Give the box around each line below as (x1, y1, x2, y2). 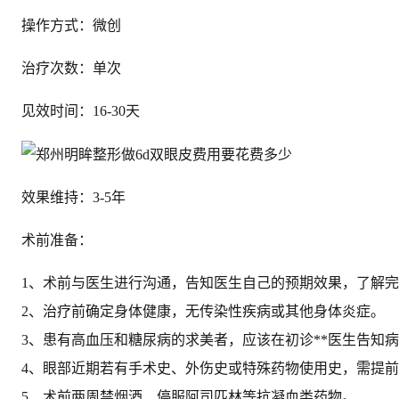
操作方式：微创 (21, 17, 121, 33)
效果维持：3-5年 (21, 189, 126, 205)
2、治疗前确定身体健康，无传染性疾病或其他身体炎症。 (21, 303, 385, 319)
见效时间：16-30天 (21, 102, 140, 118)
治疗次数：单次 (21, 60, 121, 76)
